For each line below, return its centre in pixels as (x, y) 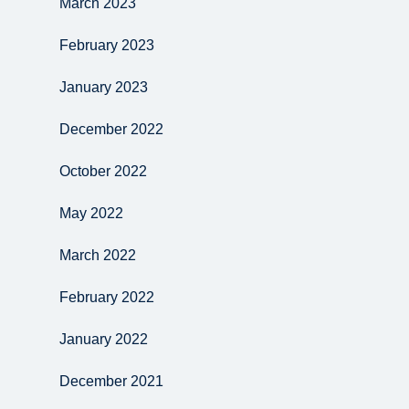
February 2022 (107, 297)
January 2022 (104, 339)
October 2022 (103, 171)
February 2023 (107, 45)
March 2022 (98, 255)
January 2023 (104, 87)
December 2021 (111, 381)
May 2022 (91, 213)
